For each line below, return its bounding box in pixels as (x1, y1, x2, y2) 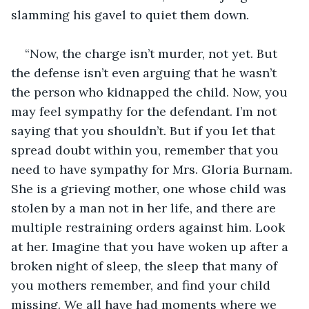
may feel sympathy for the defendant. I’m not (11, 103, 280, 119)
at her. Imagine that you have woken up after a (11, 238, 292, 255)
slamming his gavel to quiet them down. (11, 6, 249, 23)
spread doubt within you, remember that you (11, 141, 282, 158)
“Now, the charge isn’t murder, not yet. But (25, 45, 281, 61)
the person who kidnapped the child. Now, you (11, 83, 291, 100)
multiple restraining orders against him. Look (11, 219, 288, 235)
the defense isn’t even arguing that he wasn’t (11, 64, 280, 81)
